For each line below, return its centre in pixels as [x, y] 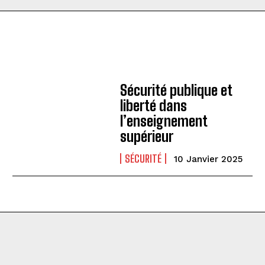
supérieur [147, 136]
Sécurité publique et [177, 90]
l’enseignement [164, 121]
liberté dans [154, 106]
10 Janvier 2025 [209, 159]
